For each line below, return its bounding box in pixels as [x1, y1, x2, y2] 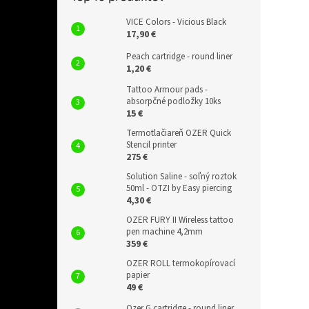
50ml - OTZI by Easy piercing [126, 182, 232, 195]
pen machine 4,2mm [126, 226, 203, 238]
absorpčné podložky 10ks [126, 95, 221, 108]
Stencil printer [126, 139, 177, 151]
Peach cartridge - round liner [126, 50, 232, 63]
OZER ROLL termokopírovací [126, 257, 235, 270]
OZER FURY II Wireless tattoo [126, 214, 234, 226]
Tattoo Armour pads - [126, 83, 208, 96]
